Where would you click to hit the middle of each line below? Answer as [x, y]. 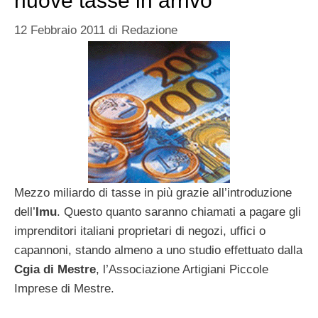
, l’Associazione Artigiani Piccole [182, 269]
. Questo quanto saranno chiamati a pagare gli [179, 212]
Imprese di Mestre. [64, 288]
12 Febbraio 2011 [60, 30]
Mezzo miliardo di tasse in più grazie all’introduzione [153, 192]
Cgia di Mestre [55, 269]
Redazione [149, 30]
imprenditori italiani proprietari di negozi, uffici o [140, 231]
